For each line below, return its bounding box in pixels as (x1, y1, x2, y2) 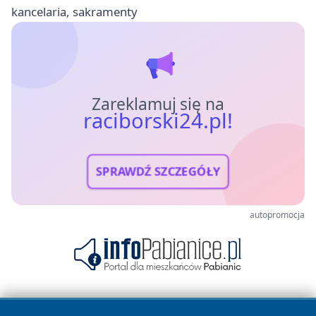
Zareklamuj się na (91, 93, 225, 116)
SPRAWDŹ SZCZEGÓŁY (95, 163, 221, 180)
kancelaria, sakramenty (11, 4, 138, 20)
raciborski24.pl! (83, 107, 233, 135)
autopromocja (250, 209, 305, 221)
